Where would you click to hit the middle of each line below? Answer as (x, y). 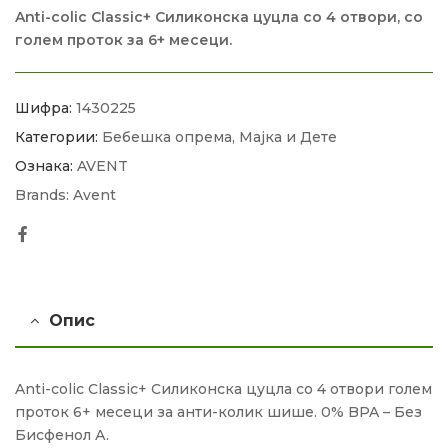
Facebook (68, 232)
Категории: (56, 136)
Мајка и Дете (288, 136)
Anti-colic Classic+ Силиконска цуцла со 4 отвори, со (219, 17)
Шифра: (45, 107)
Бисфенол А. (62, 434)
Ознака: (44, 165)
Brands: (44, 194)
